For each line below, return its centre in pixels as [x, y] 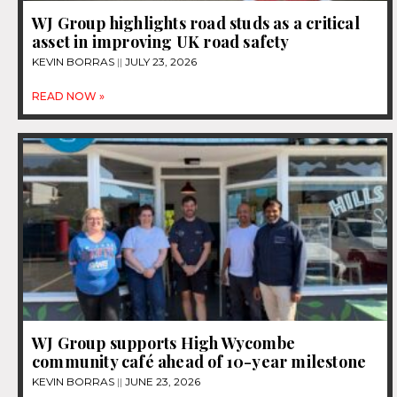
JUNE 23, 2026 [161, 381]
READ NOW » [68, 97]
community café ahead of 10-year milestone [199, 361]
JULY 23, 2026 [160, 62]
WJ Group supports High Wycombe [163, 343]
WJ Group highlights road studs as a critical [196, 23]
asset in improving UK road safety [161, 42]
